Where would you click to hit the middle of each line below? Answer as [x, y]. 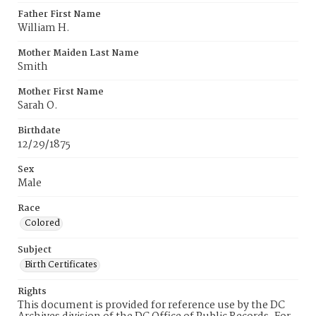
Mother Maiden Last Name [78, 53]
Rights [32, 292]
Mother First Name [61, 92]
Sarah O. [38, 106]
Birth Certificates [61, 265]
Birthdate [39, 131]
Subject [35, 250]
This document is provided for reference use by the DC [151, 305]
